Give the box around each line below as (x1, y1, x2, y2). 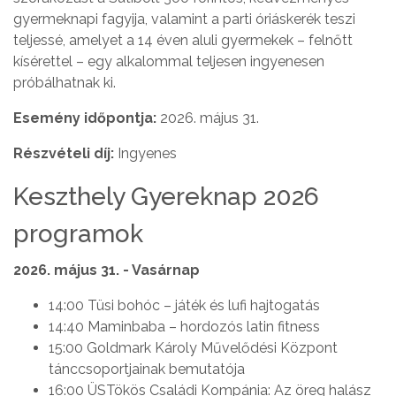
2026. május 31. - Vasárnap (13, 262, 200, 279)
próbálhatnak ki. (13, 74, 116, 92)
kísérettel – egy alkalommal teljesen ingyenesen (13, 53, 324, 71)
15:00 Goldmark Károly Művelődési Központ (49, 339, 338, 357)
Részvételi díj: (13, 145, 114, 163)
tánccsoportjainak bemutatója (49, 361, 245, 378)
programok (13, 219, 143, 249)
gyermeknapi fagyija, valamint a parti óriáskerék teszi (13, 11, 355, 28)
